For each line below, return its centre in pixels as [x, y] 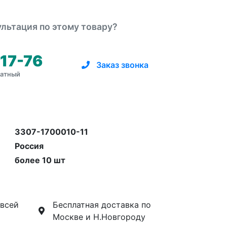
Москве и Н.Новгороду [99, 217]
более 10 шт [40, 160]
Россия [29, 146]
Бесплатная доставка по [102, 204]
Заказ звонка [121, 65]
